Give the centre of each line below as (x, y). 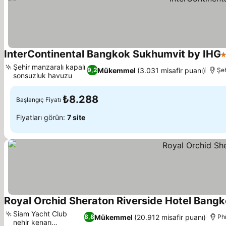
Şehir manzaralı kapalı (49, 67)
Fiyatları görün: (42, 117)
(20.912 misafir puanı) (170, 217)
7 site (76, 117)
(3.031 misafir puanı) (172, 70)
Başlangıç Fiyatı (39, 99)
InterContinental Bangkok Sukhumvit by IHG (112, 54)
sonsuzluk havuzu (43, 75)
